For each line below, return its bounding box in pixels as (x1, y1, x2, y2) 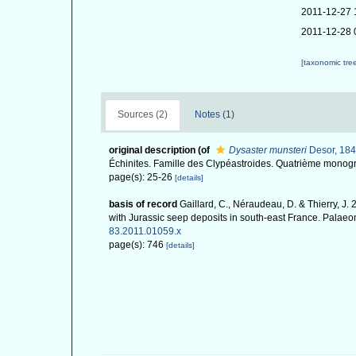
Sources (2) (118, 109, 168, 120)
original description (109, 145, 195, 156)
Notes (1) (195, 109, 234, 120)
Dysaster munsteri (229, 145, 307, 156)
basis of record (109, 199, 177, 210)
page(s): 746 (109, 239, 166, 250)
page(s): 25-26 (109, 172, 175, 183)
